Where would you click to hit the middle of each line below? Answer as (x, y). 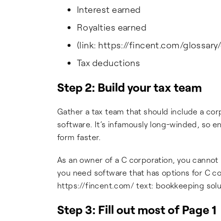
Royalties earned (112, 27)
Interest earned (109, 9)
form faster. (79, 137)
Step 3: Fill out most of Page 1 (137, 209)
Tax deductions (109, 63)
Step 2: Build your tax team (129, 87)
